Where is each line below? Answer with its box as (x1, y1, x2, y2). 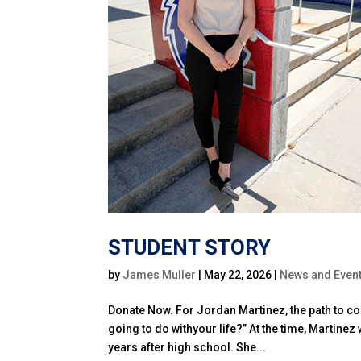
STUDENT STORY (108, 235, 272, 260)
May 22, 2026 (204, 268, 272, 282)
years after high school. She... (108, 341, 267, 355)
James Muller (122, 268, 197, 282)
